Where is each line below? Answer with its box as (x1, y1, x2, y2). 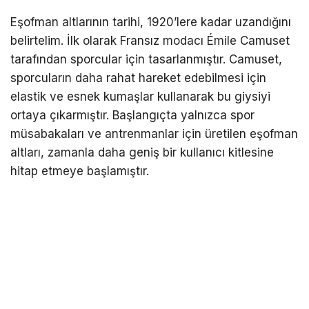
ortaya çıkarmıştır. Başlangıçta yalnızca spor (10, 108, 255, 122)
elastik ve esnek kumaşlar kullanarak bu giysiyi (10, 89, 270, 103)
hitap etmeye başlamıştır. (10, 163, 149, 178)
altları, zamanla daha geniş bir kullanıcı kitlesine (10, 145, 274, 159)
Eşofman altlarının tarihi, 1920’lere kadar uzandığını (10, 14, 291, 29)
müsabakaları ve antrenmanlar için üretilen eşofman (10, 126, 298, 141)
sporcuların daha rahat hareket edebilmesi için (10, 70, 266, 85)
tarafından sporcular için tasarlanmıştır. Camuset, (10, 52, 282, 66)
